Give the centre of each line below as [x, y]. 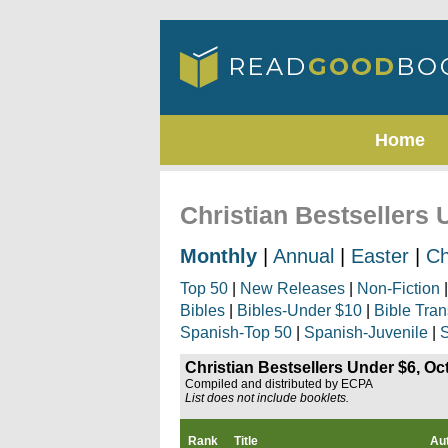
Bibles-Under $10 [299, 310]
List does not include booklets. [267, 398]
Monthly [218, 256]
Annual [303, 256]
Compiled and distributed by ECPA [279, 384]
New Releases [292, 288]
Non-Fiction [398, 288]
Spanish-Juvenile [366, 332]
